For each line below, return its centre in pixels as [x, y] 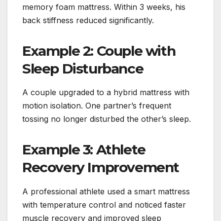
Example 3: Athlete [84, 150]
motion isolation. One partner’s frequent [97, 106]
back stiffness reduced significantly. [88, 20]
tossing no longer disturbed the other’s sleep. [107, 119]
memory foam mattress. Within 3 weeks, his [104, 7]
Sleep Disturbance [83, 68]
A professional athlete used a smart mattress [106, 192]
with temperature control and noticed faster [104, 205]
